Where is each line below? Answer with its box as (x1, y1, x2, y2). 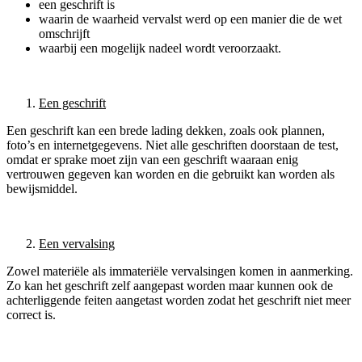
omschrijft (39, 27, 90, 41)
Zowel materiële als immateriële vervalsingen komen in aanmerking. (6, 264, 353, 279)
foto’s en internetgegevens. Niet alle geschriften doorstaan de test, (6, 138, 339, 153)
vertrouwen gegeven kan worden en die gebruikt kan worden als (6, 167, 335, 182)
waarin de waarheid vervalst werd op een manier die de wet (39, 12, 342, 27)
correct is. (6, 308, 56, 322)
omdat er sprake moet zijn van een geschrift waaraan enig (6, 153, 298, 167)
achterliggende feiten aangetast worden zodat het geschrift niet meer (6, 293, 351, 308)
